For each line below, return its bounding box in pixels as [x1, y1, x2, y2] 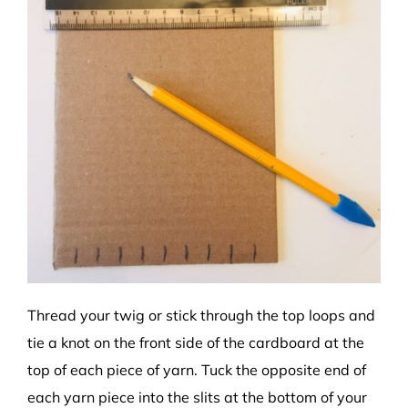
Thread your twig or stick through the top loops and [27, 305, 375, 324]
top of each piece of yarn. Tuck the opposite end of [27, 360, 366, 379]
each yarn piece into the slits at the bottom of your [27, 387, 367, 406]
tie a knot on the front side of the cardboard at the [27, 332, 364, 352]
